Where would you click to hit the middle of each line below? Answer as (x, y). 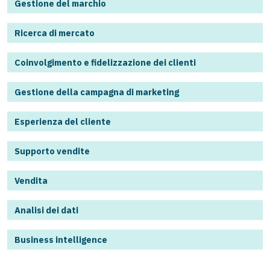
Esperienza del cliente (63, 121)
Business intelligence (61, 239)
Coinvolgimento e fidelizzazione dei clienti (105, 62)
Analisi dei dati (46, 210)
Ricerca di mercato (55, 33)
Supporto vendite (52, 151)
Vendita (31, 180)
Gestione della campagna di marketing (97, 92)
